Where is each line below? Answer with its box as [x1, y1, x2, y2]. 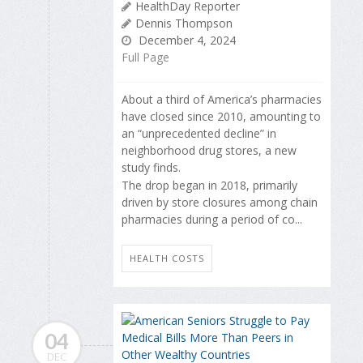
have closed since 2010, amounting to [122, 108, 321, 124]
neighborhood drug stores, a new [122, 142, 297, 158]
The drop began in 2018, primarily [122, 177, 297, 193]
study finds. [122, 159, 181, 175]
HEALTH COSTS [130, 252, 204, 265]
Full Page [122, 49, 169, 65]
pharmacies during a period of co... [122, 211, 302, 227]
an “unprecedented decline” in [122, 125, 276, 141]
